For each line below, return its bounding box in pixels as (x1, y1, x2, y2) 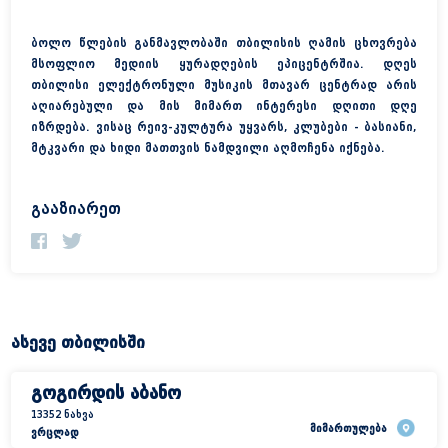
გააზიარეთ (31, 198, 121, 218)
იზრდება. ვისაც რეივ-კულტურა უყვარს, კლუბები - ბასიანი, (31, 119, 417, 134)
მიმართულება (310, 422, 387, 434)
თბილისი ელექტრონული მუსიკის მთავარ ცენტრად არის (31, 77, 417, 92)
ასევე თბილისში (11, 332, 145, 352)
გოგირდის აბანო (31, 381, 181, 403)
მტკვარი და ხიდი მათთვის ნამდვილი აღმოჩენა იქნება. (31, 140, 385, 155)
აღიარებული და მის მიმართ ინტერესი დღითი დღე (31, 98, 417, 113)
